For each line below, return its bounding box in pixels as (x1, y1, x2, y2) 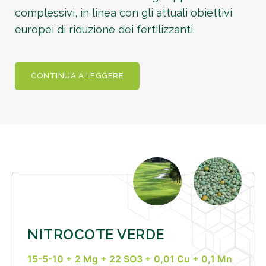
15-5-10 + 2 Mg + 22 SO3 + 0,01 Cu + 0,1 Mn (27, 252, 232, 265)
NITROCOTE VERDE (27, 225, 164, 243)
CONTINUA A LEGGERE (31, 71, 123, 80)
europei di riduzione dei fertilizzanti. (15, 23, 195, 36)
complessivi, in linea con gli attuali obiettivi (15, 7, 232, 20)
